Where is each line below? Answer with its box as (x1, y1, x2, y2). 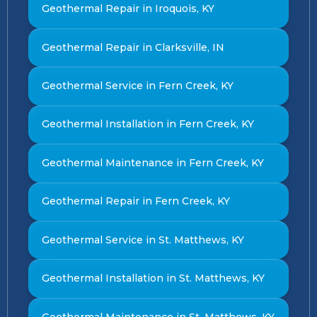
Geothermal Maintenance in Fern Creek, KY (41, 156, 264, 169)
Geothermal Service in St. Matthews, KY (41, 233, 244, 246)
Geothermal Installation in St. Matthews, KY (41, 272, 265, 285)
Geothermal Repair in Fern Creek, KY (41, 195, 230, 208)
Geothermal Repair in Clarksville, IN (41, 40, 224, 54)
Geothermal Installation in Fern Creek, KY (41, 117, 254, 131)
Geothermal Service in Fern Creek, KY (41, 79, 234, 92)
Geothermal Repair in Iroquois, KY (41, 2, 214, 16)
